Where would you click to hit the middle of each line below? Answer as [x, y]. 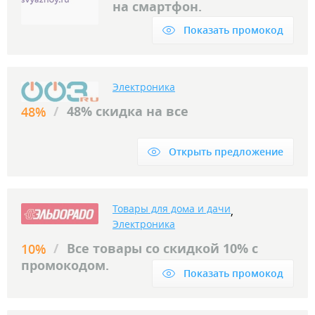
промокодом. [65, 265]
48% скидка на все [128, 111]
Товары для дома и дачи [172, 208]
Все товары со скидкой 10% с [162, 249]
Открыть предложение [226, 152]
